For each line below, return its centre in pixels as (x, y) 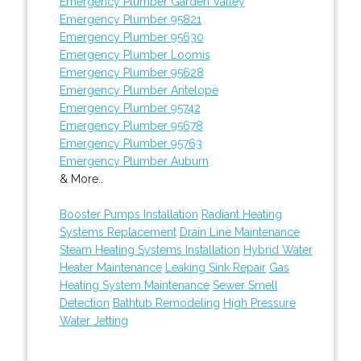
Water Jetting (93, 320)
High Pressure (259, 303)
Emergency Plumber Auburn (134, 161)
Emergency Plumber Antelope (139, 90)
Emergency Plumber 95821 (130, 19)
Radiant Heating (241, 214)
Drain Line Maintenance (239, 232)
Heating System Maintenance (134, 285)
